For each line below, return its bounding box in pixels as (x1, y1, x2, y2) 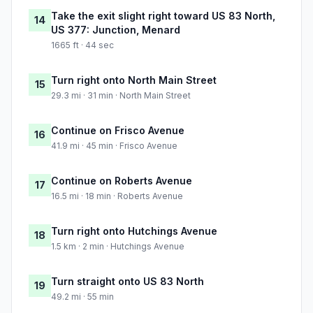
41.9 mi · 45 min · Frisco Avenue (51, 140, 177, 152)
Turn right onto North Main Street (51, 74, 217, 87)
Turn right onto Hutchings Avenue (51, 225, 217, 238)
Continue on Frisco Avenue (51, 124, 184, 137)
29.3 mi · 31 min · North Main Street (51, 90, 191, 101)
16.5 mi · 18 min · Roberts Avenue (51, 191, 183, 202)
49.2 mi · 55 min (51, 291, 114, 303)
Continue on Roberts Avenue (51, 175, 192, 187)
